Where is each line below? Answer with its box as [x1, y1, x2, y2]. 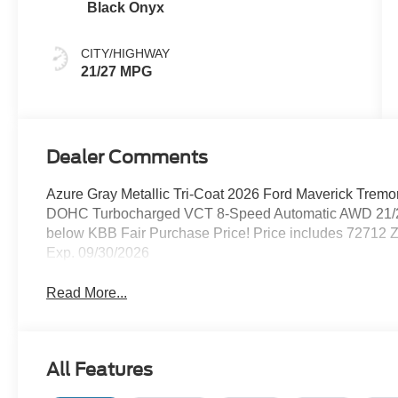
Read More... [46, 285, 128, 301]
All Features [46, 359, 153, 381]
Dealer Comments [46, 147, 209, 169]
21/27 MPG [81, 64, 153, 80]
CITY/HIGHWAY [81, 46, 171, 61]
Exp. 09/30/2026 [46, 245, 150, 261]
